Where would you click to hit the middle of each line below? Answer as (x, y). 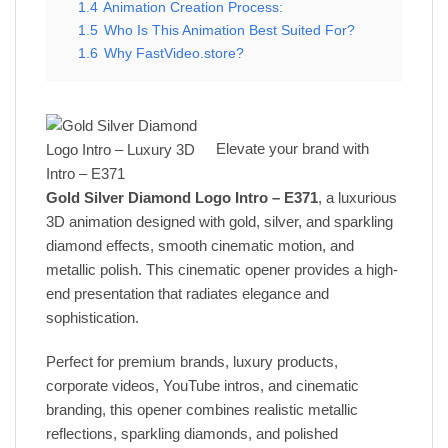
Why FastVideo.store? (174, 53)
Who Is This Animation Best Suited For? (229, 30)
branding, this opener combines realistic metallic (202, 409)
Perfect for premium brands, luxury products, (192, 361)
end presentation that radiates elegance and (187, 293)
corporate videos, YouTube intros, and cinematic (202, 385)
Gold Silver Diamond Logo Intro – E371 (182, 197)
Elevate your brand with (292, 148)
